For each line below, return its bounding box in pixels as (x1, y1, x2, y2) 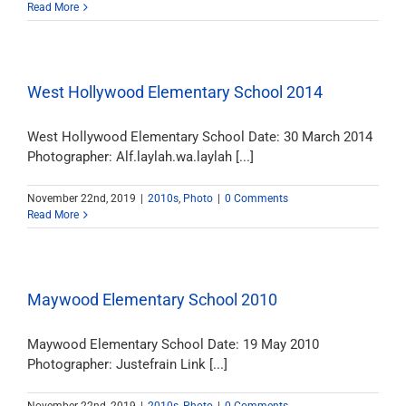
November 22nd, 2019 (27, 192, 136, 205)
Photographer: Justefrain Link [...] (27, 356, 227, 372)
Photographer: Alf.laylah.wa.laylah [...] (27, 149, 254, 165)
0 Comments (225, 192, 288, 205)
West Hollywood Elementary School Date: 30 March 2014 (27, 129, 372, 145)
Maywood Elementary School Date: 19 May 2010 (27, 336, 319, 353)
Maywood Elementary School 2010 (27, 290, 277, 309)
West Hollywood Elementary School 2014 (27, 82, 323, 101)
